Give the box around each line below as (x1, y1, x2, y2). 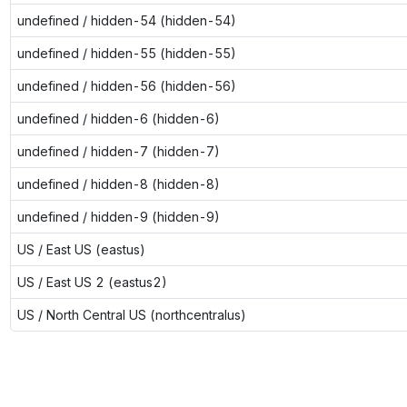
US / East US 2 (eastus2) (16, 273, 167, 290)
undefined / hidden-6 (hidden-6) (16, 110, 220, 126)
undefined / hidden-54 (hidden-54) (16, 12, 236, 28)
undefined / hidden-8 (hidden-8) (16, 175, 220, 192)
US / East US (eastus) (16, 241, 145, 257)
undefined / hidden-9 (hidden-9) (16, 208, 220, 224)
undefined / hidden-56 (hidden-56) (16, 77, 236, 94)
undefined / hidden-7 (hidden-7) (16, 143, 220, 159)
